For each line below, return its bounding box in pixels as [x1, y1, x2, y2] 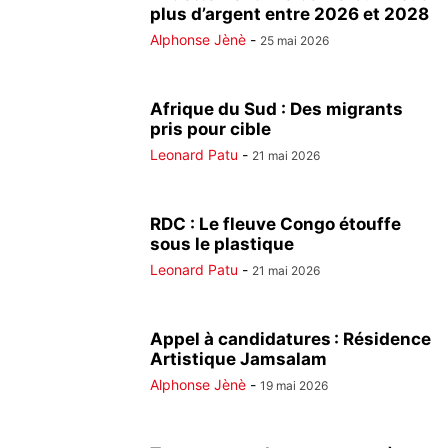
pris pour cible [150, 119, 271, 139]
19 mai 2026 [260, 378, 328, 393]
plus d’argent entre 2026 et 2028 [150, 4, 429, 24]
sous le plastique [150, 234, 294, 254]
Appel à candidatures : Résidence [150, 329, 431, 349]
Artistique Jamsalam [150, 349, 327, 369]
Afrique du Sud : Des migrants [150, 99, 403, 119]
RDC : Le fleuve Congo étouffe [150, 214, 401, 234]
